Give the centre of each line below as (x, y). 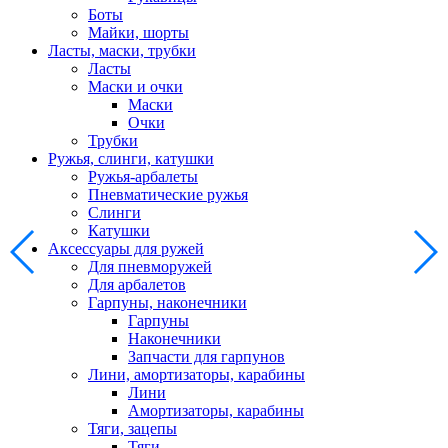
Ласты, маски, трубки (122, 51)
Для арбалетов (137, 285)
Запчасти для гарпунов (206, 357)
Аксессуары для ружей (126, 249)
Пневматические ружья (168, 195)
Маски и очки (135, 87)
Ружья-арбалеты (143, 177)
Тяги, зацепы (132, 429)
